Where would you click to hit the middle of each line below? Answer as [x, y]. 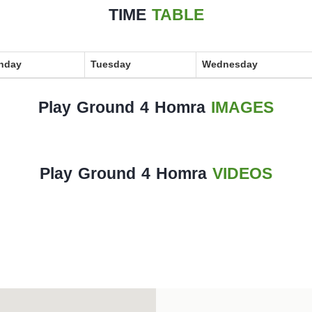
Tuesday [111, 64]
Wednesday [230, 64]
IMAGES [240, 108]
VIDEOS [240, 174]
